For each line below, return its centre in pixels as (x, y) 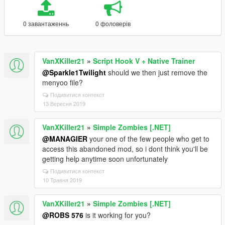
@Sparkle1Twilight (74, 72)
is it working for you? (117, 215)
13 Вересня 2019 (64, 103)
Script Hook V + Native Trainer (144, 61)
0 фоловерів (113, 23)
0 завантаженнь (46, 23)
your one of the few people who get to (148, 139)
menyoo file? (63, 82)
